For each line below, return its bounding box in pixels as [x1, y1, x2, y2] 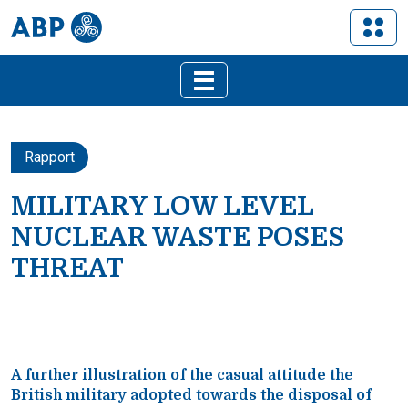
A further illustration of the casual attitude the [11, 367, 353, 383]
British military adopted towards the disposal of [11, 387, 372, 403]
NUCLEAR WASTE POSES [11, 222, 344, 252]
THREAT [11, 253, 124, 283]
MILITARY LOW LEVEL [11, 191, 313, 221]
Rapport [25, 148, 75, 166]
